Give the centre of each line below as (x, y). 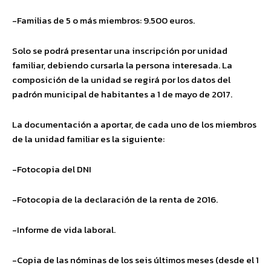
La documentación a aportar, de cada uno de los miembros (134, 124)
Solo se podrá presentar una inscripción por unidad (120, 50)
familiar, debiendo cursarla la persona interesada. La (122, 65)
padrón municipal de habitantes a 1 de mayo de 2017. (122, 94)
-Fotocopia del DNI (52, 169)
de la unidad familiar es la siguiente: (88, 139)
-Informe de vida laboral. (64, 229)
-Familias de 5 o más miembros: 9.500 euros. (103, 20)
